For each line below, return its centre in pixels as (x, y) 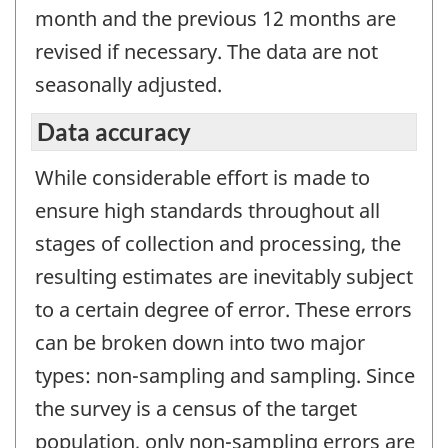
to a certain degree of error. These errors (223, 309)
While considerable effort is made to (202, 177)
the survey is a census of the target (196, 408)
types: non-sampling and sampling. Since (225, 375)
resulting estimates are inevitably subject (224, 276)
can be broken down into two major (200, 342)
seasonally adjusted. (128, 85)
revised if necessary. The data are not (206, 52)
